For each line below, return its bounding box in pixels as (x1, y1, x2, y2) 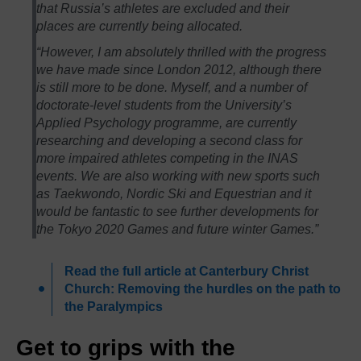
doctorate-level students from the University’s (36, 98, 293, 112)
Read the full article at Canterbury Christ (64, 263, 309, 278)
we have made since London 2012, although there (36, 62, 322, 77)
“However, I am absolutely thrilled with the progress (36, 44, 327, 59)
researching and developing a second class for (36, 133, 303, 147)
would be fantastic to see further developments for (36, 204, 319, 218)
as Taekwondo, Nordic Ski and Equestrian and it (36, 186, 312, 201)
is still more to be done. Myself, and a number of (36, 80, 308, 94)
